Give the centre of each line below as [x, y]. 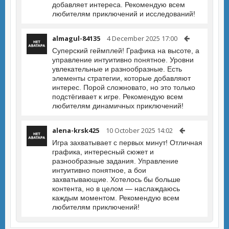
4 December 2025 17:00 [142, 38]
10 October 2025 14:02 [139, 130]
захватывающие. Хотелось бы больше [116, 179]
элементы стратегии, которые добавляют [121, 78]
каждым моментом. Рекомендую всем [116, 198]
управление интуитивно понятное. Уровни [123, 60]
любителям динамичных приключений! [118, 106]
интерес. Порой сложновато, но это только [124, 87]
